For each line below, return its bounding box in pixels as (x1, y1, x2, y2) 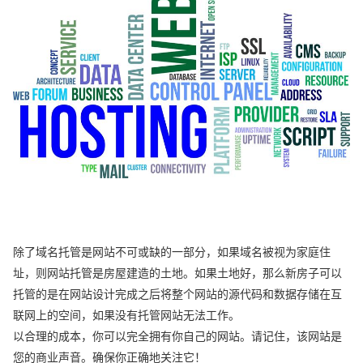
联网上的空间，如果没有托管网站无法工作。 (13, 309, 241, 322)
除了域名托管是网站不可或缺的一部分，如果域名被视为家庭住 (13, 246, 331, 259)
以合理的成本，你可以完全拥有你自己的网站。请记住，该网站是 (13, 330, 343, 344)
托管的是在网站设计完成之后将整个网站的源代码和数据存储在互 (13, 288, 343, 301)
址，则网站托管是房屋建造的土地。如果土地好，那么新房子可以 (13, 267, 343, 280)
